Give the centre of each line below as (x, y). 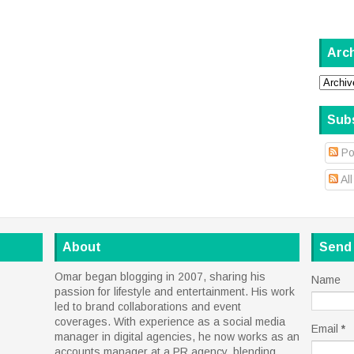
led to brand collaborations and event (148, 306)
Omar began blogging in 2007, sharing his (160, 276)
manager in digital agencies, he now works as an (177, 336)
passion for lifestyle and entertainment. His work (175, 291)
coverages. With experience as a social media (170, 321)
